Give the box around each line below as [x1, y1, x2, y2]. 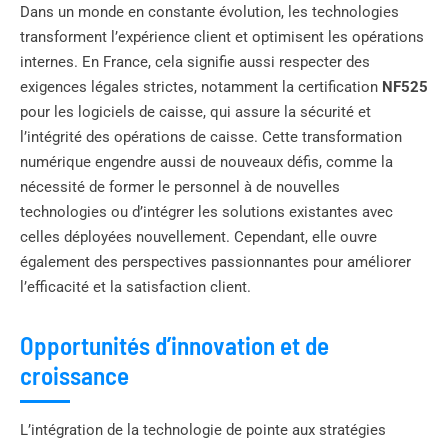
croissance [20, 359, 129, 390]
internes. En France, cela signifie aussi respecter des [20, 52, 370, 71]
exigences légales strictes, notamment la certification [20, 77, 382, 96]
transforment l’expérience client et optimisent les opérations [20, 27, 424, 46]
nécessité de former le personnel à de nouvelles [20, 177, 340, 196]
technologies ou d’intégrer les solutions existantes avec [20, 202, 393, 221]
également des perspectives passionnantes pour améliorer [20, 252, 411, 271]
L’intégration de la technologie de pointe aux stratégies [20, 420, 386, 439]
